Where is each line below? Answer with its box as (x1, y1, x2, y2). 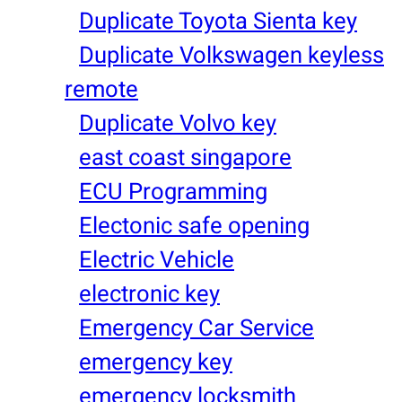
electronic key (79, 276, 220, 311)
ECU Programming (79, 174, 267, 209)
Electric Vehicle (79, 242, 234, 277)
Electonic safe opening (79, 208, 310, 243)
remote (65, 72, 138, 107)
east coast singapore (79, 140, 292, 175)
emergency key (79, 345, 232, 380)
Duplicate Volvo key (79, 106, 276, 141)
